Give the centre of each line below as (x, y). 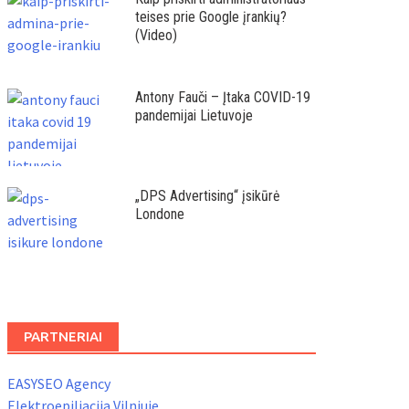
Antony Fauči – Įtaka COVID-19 (222, 97)
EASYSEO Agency (58, 383)
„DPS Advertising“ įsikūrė (207, 196)
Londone (159, 214)
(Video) (156, 35)
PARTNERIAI (63, 336)
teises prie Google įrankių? (210, 17)
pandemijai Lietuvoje (194, 115)
